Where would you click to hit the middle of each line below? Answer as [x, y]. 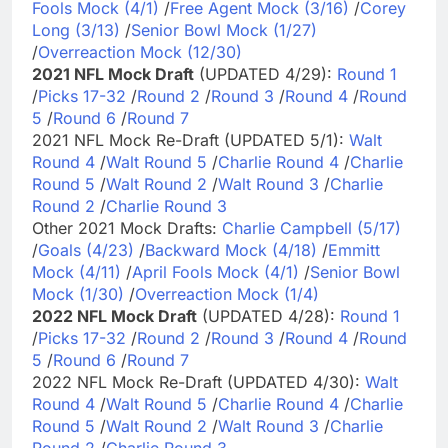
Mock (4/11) [76, 271]
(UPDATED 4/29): [265, 73]
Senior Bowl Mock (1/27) [224, 29]
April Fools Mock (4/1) [215, 271]
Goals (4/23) [86, 249]
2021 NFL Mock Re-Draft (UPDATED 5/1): [190, 139]
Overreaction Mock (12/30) [140, 51]
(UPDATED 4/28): [268, 315]
